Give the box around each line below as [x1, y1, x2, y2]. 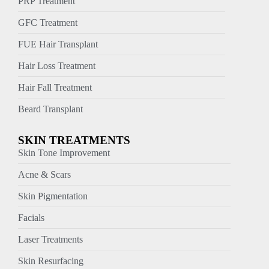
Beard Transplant [18, 103, 83, 114]
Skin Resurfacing [18, 255, 83, 266]
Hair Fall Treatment [18, 82, 92, 92]
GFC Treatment [18, 17, 77, 28]
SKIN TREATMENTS [18, 133, 130, 147]
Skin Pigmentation [18, 190, 88, 201]
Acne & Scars [18, 169, 71, 180]
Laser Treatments [18, 234, 83, 244]
